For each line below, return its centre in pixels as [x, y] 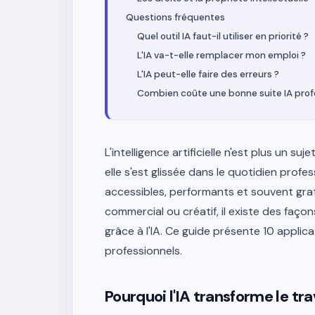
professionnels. [143, 251]
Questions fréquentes [175, 17]
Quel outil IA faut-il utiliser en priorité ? [223, 36]
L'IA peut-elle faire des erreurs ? [208, 74]
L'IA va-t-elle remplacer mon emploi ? [221, 55]
